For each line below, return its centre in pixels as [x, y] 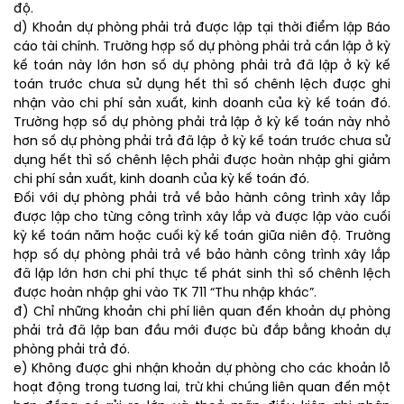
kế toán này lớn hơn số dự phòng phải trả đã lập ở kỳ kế [202, 67]
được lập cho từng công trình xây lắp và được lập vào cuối [202, 218]
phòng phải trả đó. [72, 351]
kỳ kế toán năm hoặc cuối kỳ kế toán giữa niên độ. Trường [202, 237]
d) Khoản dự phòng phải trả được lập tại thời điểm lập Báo [202, 29]
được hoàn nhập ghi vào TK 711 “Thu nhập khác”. [165, 294]
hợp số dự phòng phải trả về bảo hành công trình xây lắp [202, 256]
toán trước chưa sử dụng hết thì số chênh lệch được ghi [202, 86]
